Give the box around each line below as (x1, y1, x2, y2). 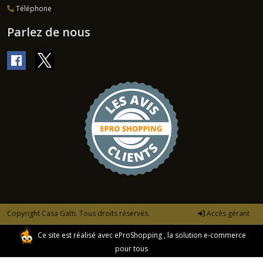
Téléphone (14, 4, 52, 14)
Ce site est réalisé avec (36, 230, 114, 240)
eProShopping (114, 230, 162, 240)
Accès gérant (205, 208, 249, 218)
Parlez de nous (7, 24, 90, 41)
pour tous (115, 243, 148, 254)
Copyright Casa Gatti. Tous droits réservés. (7, 208, 150, 218)
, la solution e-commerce (162, 230, 246, 240)
